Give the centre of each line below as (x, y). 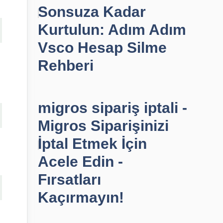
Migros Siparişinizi (103, 126)
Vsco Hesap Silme (102, 48)
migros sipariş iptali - (112, 108)
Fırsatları (69, 179)
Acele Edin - (80, 162)
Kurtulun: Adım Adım (112, 30)
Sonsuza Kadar (92, 12)
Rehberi (66, 65)
